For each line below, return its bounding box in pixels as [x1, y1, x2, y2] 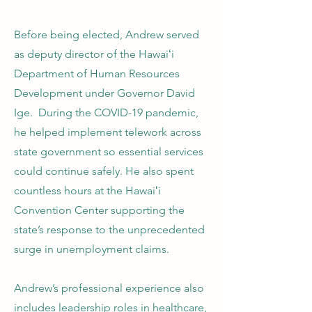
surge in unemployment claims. [14, 242, 169, 256]
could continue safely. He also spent [14, 164, 194, 178]
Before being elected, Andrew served [14, 28, 199, 41]
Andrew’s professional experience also [14, 281, 204, 295]
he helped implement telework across [14, 125, 201, 139]
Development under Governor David [14, 86, 195, 100]
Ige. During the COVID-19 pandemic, [14, 106, 198, 119]
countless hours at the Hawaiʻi [14, 184, 161, 197]
